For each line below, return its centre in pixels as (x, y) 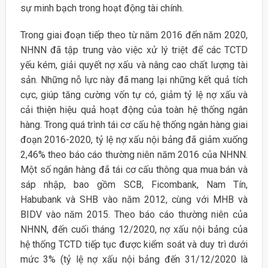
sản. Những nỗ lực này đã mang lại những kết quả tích (134, 80)
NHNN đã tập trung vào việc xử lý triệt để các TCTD (134, 50)
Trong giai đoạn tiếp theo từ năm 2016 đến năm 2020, (134, 35)
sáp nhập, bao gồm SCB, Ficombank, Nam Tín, (134, 185)
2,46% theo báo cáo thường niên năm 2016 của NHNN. (134, 155)
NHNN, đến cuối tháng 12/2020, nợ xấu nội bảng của (134, 230)
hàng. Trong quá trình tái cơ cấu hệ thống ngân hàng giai (134, 125)
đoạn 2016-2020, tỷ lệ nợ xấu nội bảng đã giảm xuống (134, 140)
